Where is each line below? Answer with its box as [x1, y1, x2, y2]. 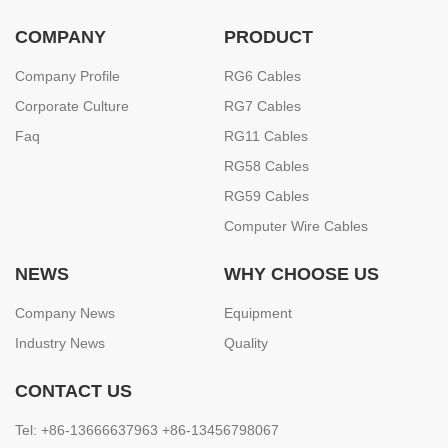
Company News [15, 304, 115, 321]
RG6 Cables [224, 67, 301, 84]
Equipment [224, 304, 292, 321]
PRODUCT [224, 26, 313, 47]
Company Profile [15, 67, 120, 84]
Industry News [15, 334, 105, 351]
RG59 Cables [224, 187, 309, 204]
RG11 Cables [224, 127, 308, 144]
